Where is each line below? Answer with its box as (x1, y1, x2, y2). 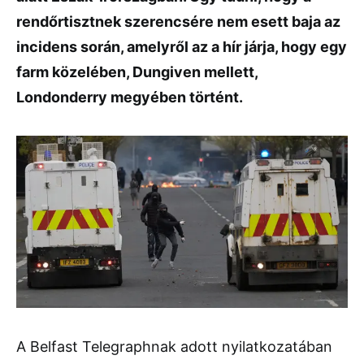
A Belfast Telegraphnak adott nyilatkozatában (16, 338, 332, 356)
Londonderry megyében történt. (16, 89, 243, 106)
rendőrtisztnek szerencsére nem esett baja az (16, 13, 340, 30)
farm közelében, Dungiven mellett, (16, 63, 258, 80)
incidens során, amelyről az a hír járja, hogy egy (16, 38, 347, 55)
